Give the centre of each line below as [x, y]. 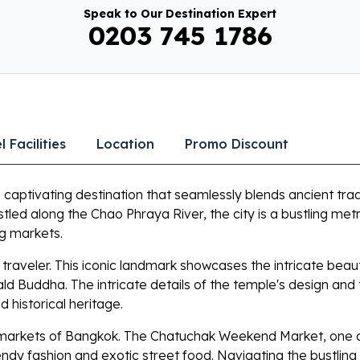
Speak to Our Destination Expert [180, 14]
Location [125, 144]
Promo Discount [237, 144]
